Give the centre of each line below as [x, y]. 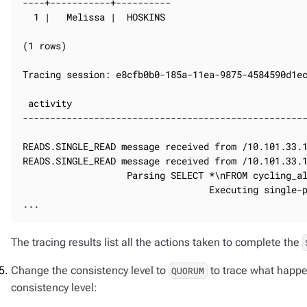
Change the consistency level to [90, 270]
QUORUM [188, 271]
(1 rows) [45, 46]
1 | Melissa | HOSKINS [94, 17]
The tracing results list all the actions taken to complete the [157, 242]
